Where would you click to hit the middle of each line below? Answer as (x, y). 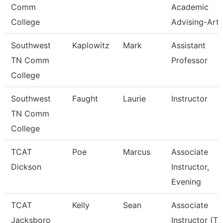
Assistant (188, 45)
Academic (190, 7)
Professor (189, 60)
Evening (186, 182)
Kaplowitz (91, 45)
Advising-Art (195, 22)
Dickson (26, 167)
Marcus (137, 152)
